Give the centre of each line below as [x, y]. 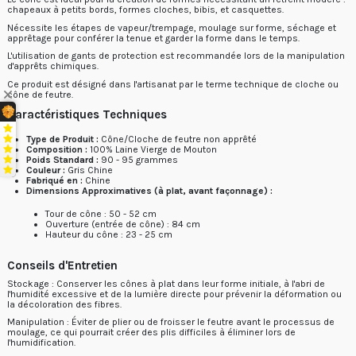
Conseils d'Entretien [62, 265]
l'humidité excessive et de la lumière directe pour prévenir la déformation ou [174, 294]
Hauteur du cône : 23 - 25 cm [109, 235]
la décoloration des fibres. [64, 304]
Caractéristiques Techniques [87, 115]
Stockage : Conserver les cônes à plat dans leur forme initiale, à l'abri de [166, 283]
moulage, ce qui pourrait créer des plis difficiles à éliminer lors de [151, 333]
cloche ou [317, 84]
